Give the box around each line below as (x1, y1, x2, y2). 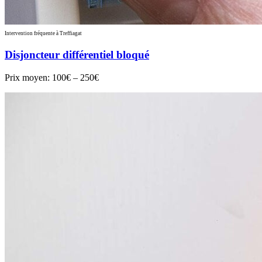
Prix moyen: (5, 72, 52, 82)
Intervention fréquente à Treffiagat (5, 30, 82, 37)
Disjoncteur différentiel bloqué (5, 48, 149, 61)
